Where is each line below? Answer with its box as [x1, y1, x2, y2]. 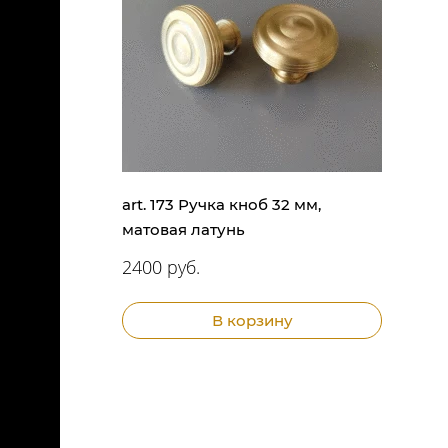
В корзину [211, 310, 293, 330]
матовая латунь [122, 219, 245, 239]
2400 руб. [122, 254, 200, 279]
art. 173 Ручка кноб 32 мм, [122, 194, 321, 214]
